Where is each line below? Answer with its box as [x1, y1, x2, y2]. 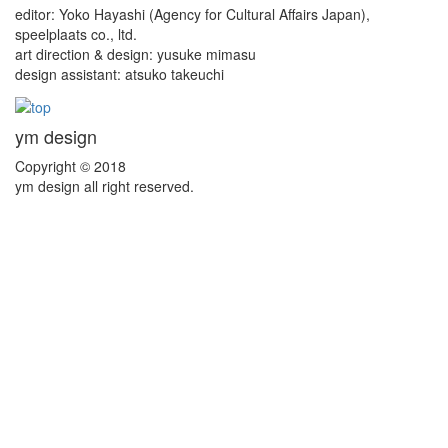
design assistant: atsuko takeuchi [15, 64, 224, 85]
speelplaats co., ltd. [15, 24, 137, 45]
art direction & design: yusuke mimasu [15, 44, 256, 65]
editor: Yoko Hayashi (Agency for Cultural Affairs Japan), [15, 4, 370, 25]
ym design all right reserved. [15, 175, 194, 196]
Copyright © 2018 [15, 155, 126, 176]
